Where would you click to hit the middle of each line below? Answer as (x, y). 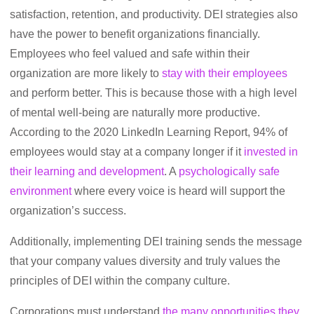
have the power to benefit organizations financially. (135, 34)
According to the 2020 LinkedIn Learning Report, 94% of (149, 132)
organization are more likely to (86, 73)
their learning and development (87, 171)
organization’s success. (68, 211)
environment (41, 191)
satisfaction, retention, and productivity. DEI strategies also (154, 14)
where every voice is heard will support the (178, 191)
